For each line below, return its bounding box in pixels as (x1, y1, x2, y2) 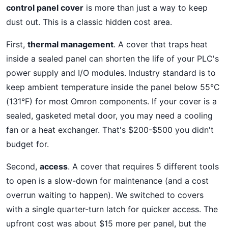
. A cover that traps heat (113, 39, 208, 49)
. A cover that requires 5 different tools (68, 161, 219, 172)
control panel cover (6, 3, 83, 13)
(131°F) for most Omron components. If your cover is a (6, 96, 217, 106)
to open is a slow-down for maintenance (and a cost (6, 176, 209, 186)
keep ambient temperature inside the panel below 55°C (6, 82, 220, 92)
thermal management (27, 39, 113, 49)
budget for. (6, 139, 49, 149)
